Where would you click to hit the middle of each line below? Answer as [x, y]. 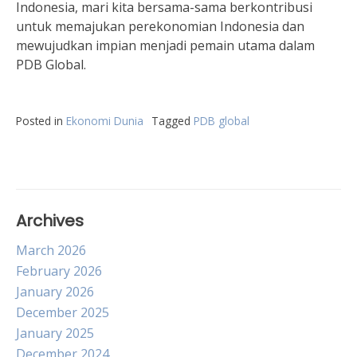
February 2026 [59, 271]
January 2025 [55, 333]
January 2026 [55, 292]
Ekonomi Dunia [105, 121]
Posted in [41, 121]
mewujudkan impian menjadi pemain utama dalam [165, 45]
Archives [50, 221]
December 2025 [63, 312]
